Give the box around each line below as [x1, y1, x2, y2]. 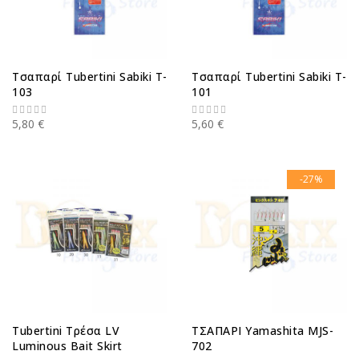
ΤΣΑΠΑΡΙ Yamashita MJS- [192, 322, 333, 338]
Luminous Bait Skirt [12, 337, 123, 353]
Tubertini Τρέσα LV [12, 322, 119, 338]
